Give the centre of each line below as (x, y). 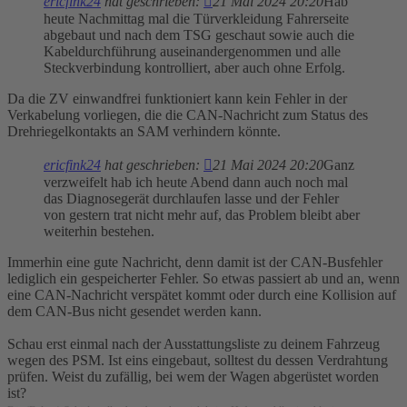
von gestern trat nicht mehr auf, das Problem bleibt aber (202, 215)
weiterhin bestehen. (99, 232)
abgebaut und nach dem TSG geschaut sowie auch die (199, 35)
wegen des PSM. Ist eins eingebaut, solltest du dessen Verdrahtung (198, 361)
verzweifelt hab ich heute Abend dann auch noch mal (196, 183)
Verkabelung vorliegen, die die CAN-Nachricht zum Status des (188, 115)
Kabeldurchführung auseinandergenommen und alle (192, 52)
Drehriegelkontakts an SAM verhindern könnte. (144, 132)
